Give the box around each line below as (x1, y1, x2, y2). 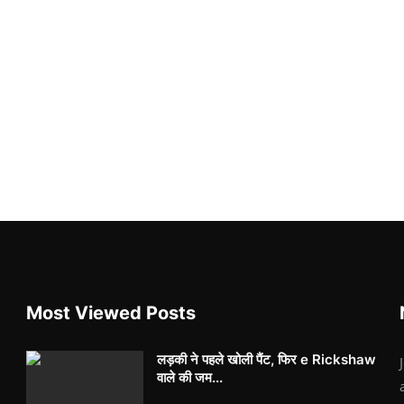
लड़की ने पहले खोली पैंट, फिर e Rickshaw (157, 351, 377, 369)
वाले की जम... (157, 369, 224, 387)
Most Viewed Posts (26, 302, 197, 325)
